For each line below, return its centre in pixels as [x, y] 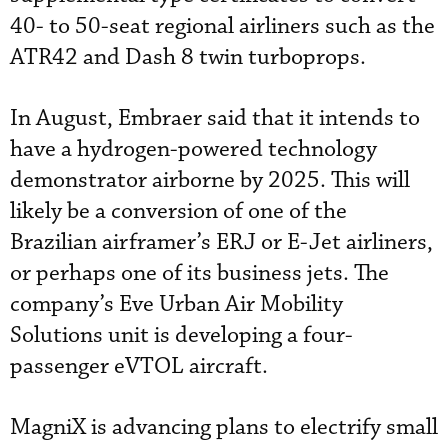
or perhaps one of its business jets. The [199, 273]
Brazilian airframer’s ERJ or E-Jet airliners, [221, 242]
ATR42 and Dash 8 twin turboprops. [188, 57]
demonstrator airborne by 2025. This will [210, 180]
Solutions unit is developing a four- [181, 335]
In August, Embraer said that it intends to [215, 118]
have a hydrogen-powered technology [193, 149]
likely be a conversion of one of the [178, 211]
